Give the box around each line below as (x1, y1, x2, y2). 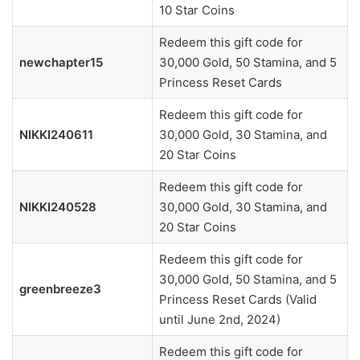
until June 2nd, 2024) (158, 312, 280, 328)
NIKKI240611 (18, 127, 93, 143)
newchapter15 (18, 55, 103, 71)
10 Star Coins (158, 2, 235, 18)
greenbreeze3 (18, 281, 101, 297)
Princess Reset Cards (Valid (158, 292, 317, 308)
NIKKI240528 (18, 199, 96, 215)
